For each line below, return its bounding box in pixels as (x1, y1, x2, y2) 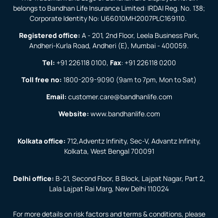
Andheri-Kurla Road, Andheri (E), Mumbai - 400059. (29, 41, 189, 50)
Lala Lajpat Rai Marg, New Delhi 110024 (49, 184, 169, 193)
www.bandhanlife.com (90, 109, 160, 118)
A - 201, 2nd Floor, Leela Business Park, (80, 31, 200, 40)
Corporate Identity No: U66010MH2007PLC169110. (30, 14, 188, 23)
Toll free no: (21, 75, 62, 84)
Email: (46, 92, 67, 101)
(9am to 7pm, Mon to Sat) (114, 75, 197, 84)
